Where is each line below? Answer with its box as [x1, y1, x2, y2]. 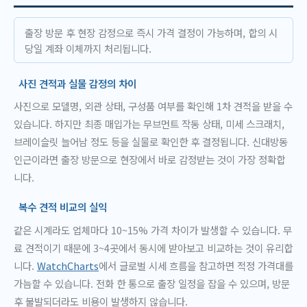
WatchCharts [37, 258, 99, 273]
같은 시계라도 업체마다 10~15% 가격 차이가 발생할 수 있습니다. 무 [14, 222, 292, 237]
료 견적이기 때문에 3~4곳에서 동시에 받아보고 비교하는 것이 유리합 [14, 240, 293, 255]
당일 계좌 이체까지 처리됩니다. [24, 40, 151, 56]
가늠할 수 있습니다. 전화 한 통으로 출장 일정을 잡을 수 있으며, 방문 [14, 275, 290, 291]
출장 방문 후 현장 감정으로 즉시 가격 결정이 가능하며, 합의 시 [24, 25, 278, 40]
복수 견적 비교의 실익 [19, 199, 108, 214]
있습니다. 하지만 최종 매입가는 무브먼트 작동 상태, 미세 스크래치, [14, 116, 284, 132]
